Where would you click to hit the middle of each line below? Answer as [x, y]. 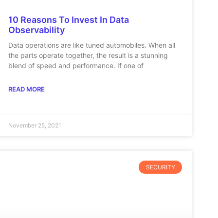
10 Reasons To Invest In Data [69, 20]
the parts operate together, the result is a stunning [88, 55]
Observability [37, 30]
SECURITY [160, 167]
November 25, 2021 [35, 126]
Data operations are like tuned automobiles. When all [92, 45]
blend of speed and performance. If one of [76, 66]
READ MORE [27, 89]
